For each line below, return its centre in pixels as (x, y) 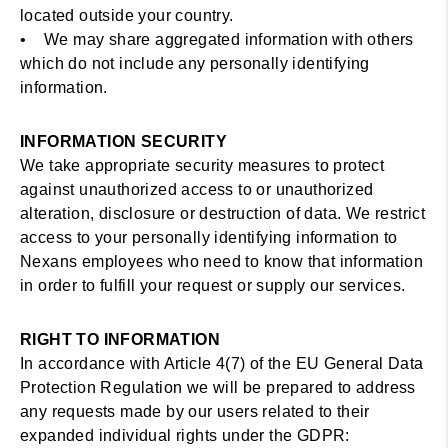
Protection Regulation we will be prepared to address (218, 387)
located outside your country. (127, 15)
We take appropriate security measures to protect (202, 165)
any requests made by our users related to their (195, 411)
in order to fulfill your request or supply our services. (213, 285)
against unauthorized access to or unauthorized (197, 189)
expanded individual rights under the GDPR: (185, 435)
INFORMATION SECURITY (123, 141)
